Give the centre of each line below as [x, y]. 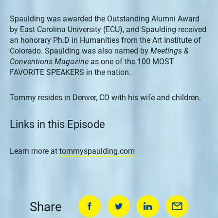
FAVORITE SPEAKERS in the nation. [70, 72]
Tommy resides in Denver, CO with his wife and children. [105, 97]
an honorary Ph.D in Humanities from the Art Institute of [105, 39]
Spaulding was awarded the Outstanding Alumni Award [105, 18]
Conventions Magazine [49, 61]
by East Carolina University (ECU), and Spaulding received [108, 29]
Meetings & [170, 50]
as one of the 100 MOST [131, 61]
